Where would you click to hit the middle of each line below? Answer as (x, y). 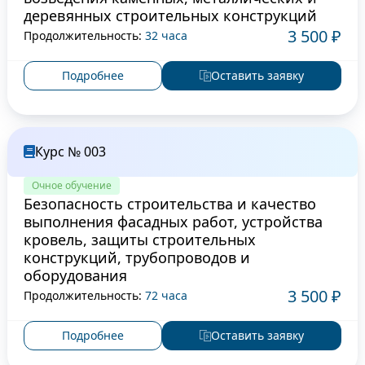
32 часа (166, 36)
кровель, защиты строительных (139, 239)
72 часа (166, 296)
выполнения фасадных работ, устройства (173, 221)
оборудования (75, 275)
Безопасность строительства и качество (169, 203)
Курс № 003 (70, 151)
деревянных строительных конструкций (170, 15)
